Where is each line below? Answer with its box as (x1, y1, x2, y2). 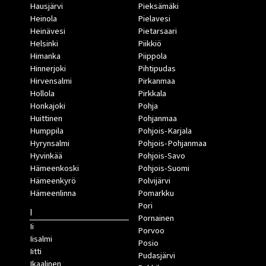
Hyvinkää (30, 150, 62, 163)
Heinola (30, 12, 57, 26)
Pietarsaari (137, 25, 177, 38)
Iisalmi (30, 233, 52, 246)
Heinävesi (30, 25, 65, 38)
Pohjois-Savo (137, 150, 185, 163)
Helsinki (30, 37, 58, 50)
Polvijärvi (137, 175, 170, 188)
